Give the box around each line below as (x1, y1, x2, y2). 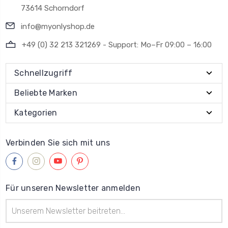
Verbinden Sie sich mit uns (6, 137, 110, 148)
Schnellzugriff (14, 68, 73, 78)
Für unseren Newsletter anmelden (6, 183, 140, 193)
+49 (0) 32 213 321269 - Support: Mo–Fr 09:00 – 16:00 (22, 40, 212, 49)
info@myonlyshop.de (21, 21, 95, 31)
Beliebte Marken (14, 88, 77, 98)
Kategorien (14, 107, 58, 118)
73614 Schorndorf (21, 3, 84, 13)
